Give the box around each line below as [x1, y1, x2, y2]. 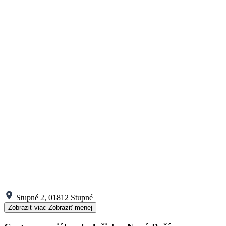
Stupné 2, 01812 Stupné [16, 193, 93, 202]
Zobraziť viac [8, 203, 46, 211]
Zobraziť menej [48, 203, 92, 211]
